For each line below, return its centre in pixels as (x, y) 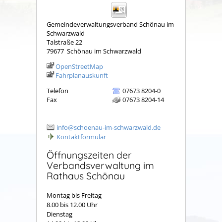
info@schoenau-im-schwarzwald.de (109, 127)
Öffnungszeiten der (89, 155)
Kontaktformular (81, 137)
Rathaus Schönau (86, 176)
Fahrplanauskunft (82, 76)
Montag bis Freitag (75, 195)
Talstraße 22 (64, 42)
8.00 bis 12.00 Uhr (72, 204)
